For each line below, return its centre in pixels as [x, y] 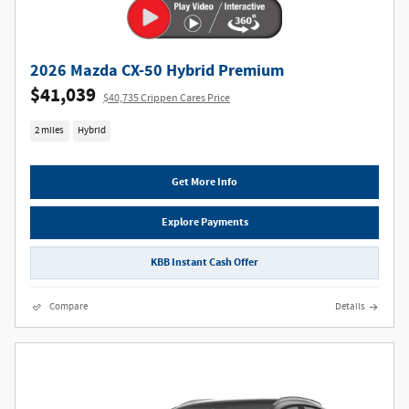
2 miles [50, 131]
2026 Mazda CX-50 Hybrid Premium [157, 70]
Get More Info [204, 181]
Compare [68, 307]
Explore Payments [204, 222]
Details [350, 307]
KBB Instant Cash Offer [204, 262]
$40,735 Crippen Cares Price [167, 98]
